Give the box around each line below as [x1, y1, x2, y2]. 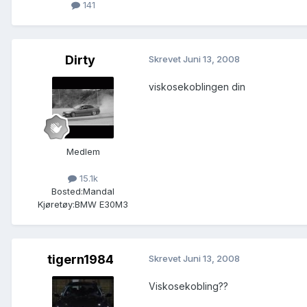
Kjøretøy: [38, 199, 75, 210]
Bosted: [51, 186, 83, 197]
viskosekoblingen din [149, 81, 245, 93]
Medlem [66, 146, 100, 158]
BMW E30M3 [75, 199, 128, 210]
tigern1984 [47, 252, 114, 267]
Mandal [83, 186, 114, 197]
